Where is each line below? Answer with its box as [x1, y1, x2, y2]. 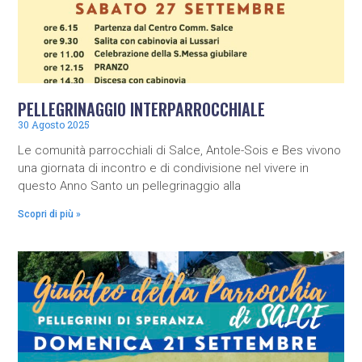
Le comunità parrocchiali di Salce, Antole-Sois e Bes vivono [18, 142, 342, 158]
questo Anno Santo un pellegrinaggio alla [18, 178, 242, 193]
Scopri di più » [18, 208, 82, 220]
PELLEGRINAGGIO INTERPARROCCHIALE [18, 96, 266, 121]
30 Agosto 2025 [18, 117, 90, 131]
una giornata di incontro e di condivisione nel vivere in [18, 160, 309, 175]
